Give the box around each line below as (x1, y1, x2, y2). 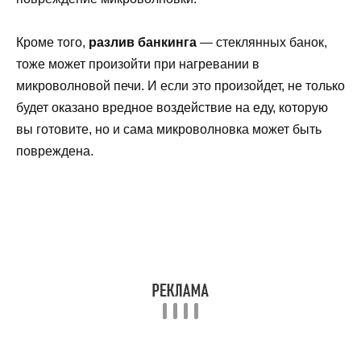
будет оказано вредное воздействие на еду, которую (16, 101, 328, 115)
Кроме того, (16, 35, 89, 50)
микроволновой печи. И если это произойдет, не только (16, 79, 345, 93)
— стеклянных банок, (197, 35, 327, 50)
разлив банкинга (89, 35, 197, 50)
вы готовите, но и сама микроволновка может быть (16, 122, 322, 137)
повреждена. (16, 144, 93, 159)
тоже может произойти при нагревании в (16, 57, 259, 72)
